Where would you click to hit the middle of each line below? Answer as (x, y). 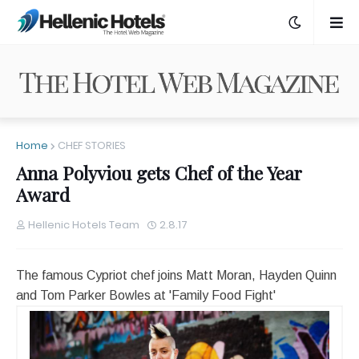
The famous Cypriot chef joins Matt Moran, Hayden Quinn (176, 276)
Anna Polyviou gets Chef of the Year (159, 173)
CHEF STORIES (92, 146)
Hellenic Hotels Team (84, 225)
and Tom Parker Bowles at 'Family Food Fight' (146, 296)
